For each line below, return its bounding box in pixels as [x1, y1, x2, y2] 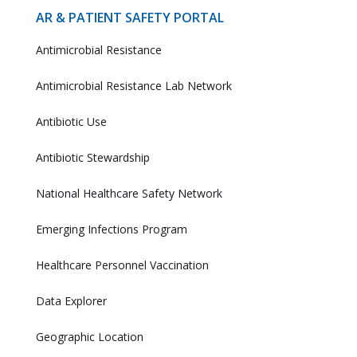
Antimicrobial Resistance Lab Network [35, 78, 232, 93]
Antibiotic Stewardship [35, 150, 150, 165]
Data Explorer [35, 293, 107, 308]
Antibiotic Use [35, 114, 107, 129]
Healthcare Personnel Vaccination [35, 257, 209, 273]
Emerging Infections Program [35, 222, 187, 237]
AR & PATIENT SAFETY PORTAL [35, 9, 224, 26]
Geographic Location [35, 329, 143, 344]
